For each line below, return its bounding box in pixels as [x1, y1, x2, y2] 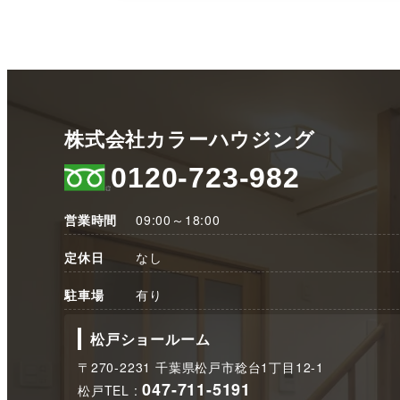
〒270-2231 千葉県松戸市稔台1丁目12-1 [78, 358, 324, 376]
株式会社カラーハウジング [64, 124, 315, 153]
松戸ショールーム [90, 329, 211, 349]
